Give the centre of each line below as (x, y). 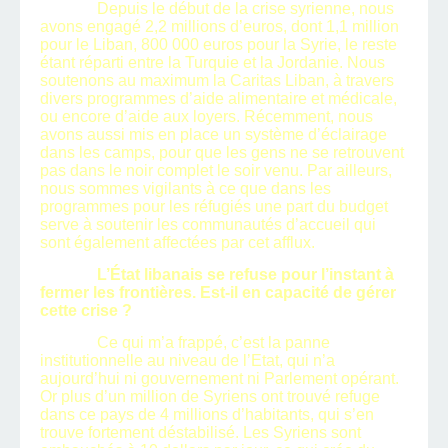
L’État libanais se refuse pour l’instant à (245, 275)
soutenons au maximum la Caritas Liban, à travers (217, 81)
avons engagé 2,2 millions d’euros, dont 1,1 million (219, 27)
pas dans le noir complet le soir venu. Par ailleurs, (216, 171)
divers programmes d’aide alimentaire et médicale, (218, 99)
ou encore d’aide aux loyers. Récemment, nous (206, 117)
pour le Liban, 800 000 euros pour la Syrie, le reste (218, 45)
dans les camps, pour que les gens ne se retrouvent (222, 153)
